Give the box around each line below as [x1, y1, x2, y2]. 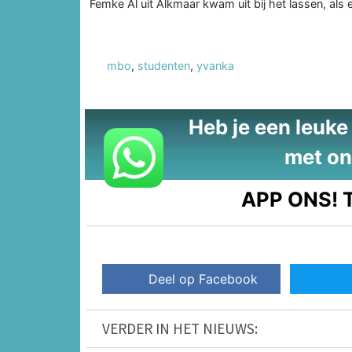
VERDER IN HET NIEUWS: [102, 319, 258, 339]
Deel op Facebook [148, 271, 258, 288]
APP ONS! [241, 186, 339, 211]
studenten [137, 58, 190, 72]
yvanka [196, 58, 234, 72]
